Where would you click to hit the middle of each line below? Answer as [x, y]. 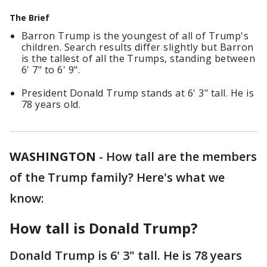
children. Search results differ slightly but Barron [138, 47]
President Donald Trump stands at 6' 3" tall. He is [138, 93]
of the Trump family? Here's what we [117, 177]
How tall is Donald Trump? [104, 228]
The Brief [30, 18]
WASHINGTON [53, 156]
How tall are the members [181, 156]
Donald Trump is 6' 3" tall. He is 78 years [126, 255]
